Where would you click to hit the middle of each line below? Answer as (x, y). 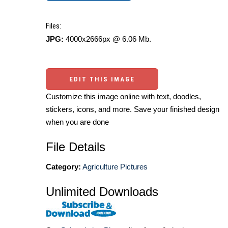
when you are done (77, 122)
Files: (53, 26)
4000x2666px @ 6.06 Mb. (107, 39)
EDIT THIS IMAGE (102, 79)
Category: (63, 166)
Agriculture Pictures (115, 166)
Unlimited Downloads (102, 191)
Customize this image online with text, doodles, (123, 96)
